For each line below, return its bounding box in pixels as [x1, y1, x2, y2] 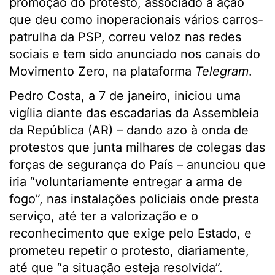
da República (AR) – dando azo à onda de [9, 123, 249, 137]
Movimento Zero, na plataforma [9, 64, 195, 79]
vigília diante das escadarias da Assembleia [9, 106, 259, 120]
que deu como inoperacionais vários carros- [9, 12, 263, 27]
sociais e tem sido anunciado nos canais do [9, 47, 260, 61]
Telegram [195, 64, 249, 79]
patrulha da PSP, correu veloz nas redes [9, 29, 241, 44]
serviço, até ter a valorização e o [9, 209, 198, 223]
